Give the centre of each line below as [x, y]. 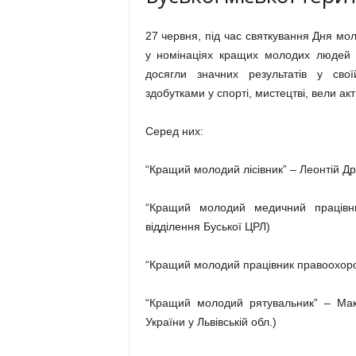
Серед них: [174, 131]
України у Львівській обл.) [211, 322]
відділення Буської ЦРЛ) [207, 226]
